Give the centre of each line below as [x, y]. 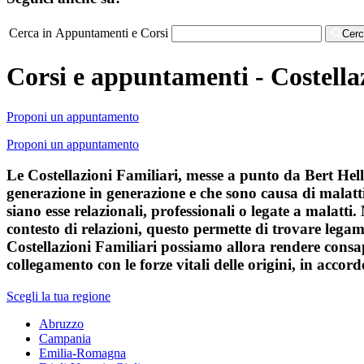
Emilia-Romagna [82, 353]
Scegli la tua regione [58, 296]
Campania [65, 338]
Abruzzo [61, 324]
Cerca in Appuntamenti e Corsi [89, 32]
